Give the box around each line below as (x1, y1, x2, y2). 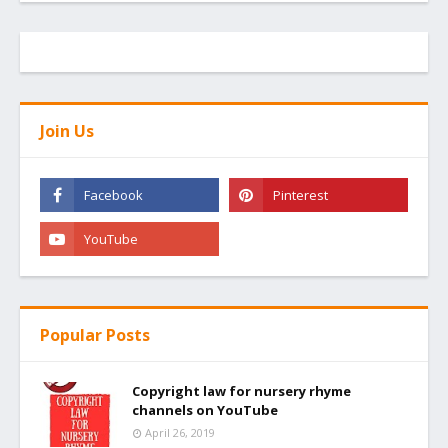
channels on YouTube (132, 400, 278, 419)
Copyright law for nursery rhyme (132, 381, 351, 400)
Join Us (40, 119, 94, 142)
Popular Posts (40, 323, 150, 346)
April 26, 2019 (145, 424, 215, 440)
